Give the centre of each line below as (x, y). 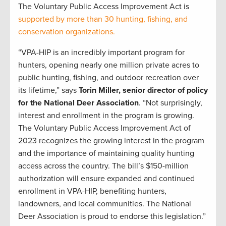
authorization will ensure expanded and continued (106, 179)
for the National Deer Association (78, 103)
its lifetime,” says (48, 91)
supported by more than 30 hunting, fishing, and (103, 19)
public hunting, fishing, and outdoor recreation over (108, 78)
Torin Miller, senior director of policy (143, 91)
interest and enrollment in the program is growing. (106, 116)
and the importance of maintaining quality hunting (106, 154)
